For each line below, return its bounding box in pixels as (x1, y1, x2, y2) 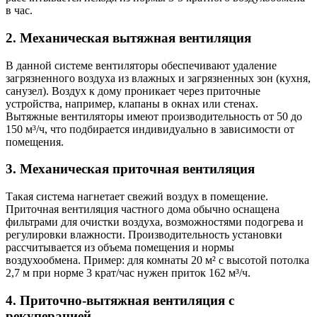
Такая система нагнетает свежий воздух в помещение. (6, 190, 268, 203)
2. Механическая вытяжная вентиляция (6, 30, 251, 46)
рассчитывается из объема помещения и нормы (6, 241, 234, 254)
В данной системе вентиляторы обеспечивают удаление (6, 59, 277, 71)
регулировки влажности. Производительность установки (6, 229, 282, 241)
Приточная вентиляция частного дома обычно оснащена (6, 203, 279, 216)
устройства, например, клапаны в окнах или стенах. (6, 97, 258, 110)
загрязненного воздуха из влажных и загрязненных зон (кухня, (6, 71, 311, 84)
